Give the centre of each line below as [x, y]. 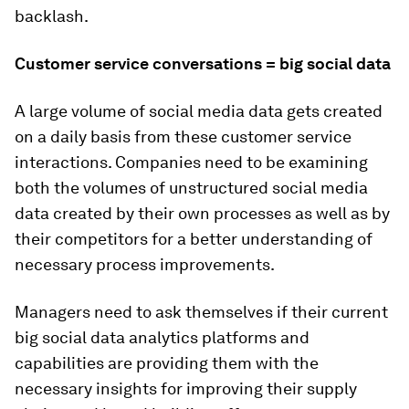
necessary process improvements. [145, 264]
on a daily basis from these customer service [183, 136]
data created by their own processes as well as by [202, 213]
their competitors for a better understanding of [194, 239]
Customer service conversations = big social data [203, 63]
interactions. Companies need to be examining [191, 162]
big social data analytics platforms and [162, 337]
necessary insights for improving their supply [186, 388]
